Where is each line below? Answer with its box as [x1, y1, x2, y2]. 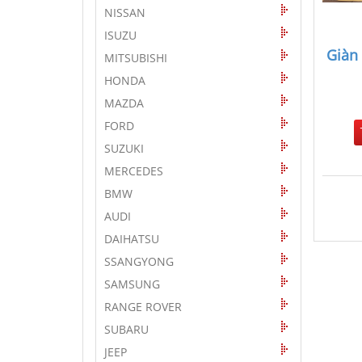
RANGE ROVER [104, 299, 182, 314]
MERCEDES [104, 163, 163, 179]
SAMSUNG [104, 276, 160, 292]
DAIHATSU [104, 231, 159, 246]
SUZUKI [104, 141, 144, 156]
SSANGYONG [104, 254, 174, 269]
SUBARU [104, 322, 149, 337]
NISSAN [104, 5, 145, 20]
